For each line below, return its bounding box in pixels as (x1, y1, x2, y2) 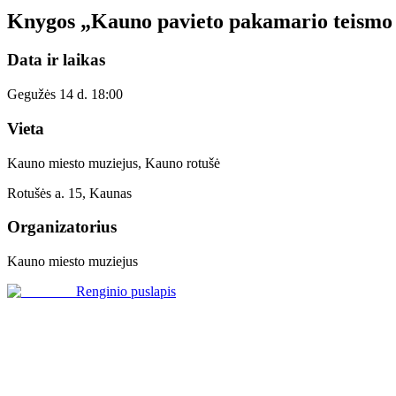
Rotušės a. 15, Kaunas (7, 185, 132, 201)
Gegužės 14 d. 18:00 (7, 87, 123, 103)
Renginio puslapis (76, 284, 176, 300)
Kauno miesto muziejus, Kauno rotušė (7, 155, 220, 171)
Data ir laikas (7, 50, 105, 70)
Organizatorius (7, 217, 117, 237)
